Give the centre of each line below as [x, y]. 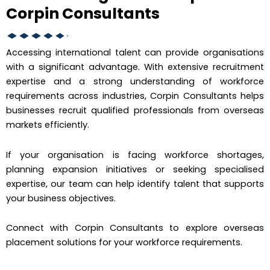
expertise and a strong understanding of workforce [135, 82]
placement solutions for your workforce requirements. [124, 243]
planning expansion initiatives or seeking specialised [135, 169]
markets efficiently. [48, 125]
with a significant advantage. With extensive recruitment [135, 67]
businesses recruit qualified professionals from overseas [135, 111]
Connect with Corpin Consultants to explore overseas [135, 228]
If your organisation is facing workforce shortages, [135, 155]
